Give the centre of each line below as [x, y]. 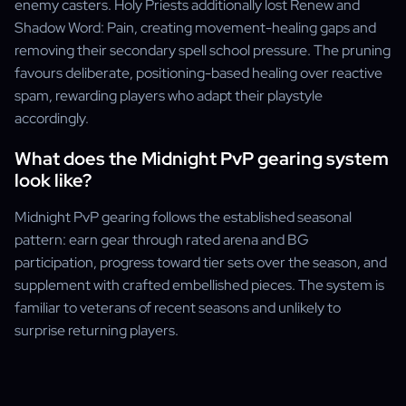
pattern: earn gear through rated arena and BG [162, 240]
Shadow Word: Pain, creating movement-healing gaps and [195, 28]
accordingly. [52, 118]
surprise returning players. [97, 330]
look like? [53, 180]
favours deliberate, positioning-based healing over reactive [198, 73]
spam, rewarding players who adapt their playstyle [169, 96]
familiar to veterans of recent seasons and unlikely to [178, 308]
